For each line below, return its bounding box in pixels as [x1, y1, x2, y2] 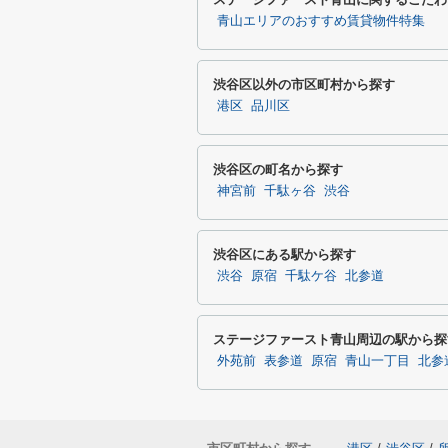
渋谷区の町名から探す [213, 162, 343, 177]
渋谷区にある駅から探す [213, 247, 356, 262]
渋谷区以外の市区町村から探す [213, 77, 395, 92]
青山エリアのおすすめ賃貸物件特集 [217, 14, 425, 28]
